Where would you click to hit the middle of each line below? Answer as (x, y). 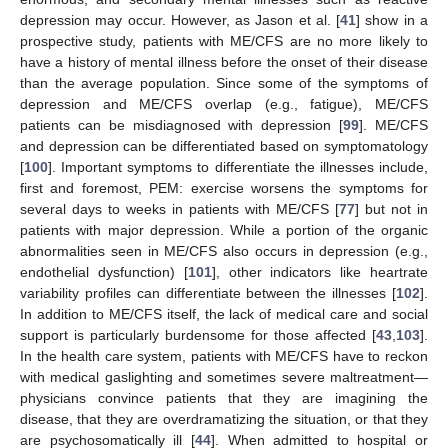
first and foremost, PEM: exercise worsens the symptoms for (224, 187)
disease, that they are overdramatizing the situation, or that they (224, 418)
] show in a (392, 19)
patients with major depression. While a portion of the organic (224, 229)
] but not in (391, 208)
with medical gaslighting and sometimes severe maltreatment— (224, 376)
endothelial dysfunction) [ (104, 271)
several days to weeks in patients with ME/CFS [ (179, 208)
